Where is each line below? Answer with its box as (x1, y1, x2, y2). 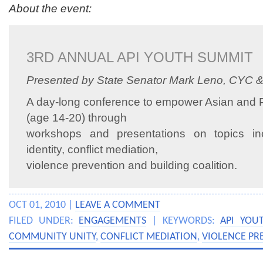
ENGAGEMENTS (79, 215, 147, 227)
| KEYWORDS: (146, 215, 221, 227)
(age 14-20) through (26, 112, 127, 124)
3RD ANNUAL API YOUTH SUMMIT (26, 49, 253, 65)
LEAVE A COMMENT (75, 200, 160, 211)
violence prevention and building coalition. (26, 159, 237, 171)
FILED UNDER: (9, 215, 79, 227)
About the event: (9, 2, 92, 15)
